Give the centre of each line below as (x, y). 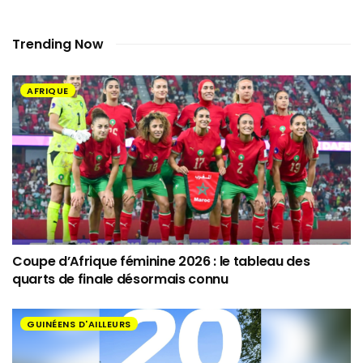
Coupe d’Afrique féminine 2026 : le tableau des (161, 262)
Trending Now (58, 45)
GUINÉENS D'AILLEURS (79, 325)
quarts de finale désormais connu (120, 280)
